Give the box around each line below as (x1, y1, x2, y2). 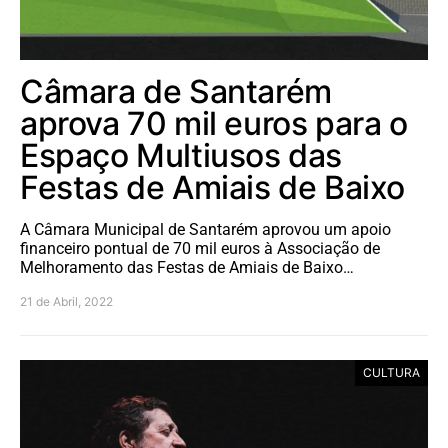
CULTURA (363, 365, 420, 380)
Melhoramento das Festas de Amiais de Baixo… (20, 258, 354, 277)
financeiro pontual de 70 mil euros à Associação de (20, 239, 380, 258)
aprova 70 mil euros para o (20, 104, 408, 143)
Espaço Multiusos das (20, 136, 343, 175)
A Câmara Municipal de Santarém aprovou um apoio (20, 220, 391, 239)
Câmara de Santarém (20, 72, 332, 111)
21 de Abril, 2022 (20, 294, 113, 309)
